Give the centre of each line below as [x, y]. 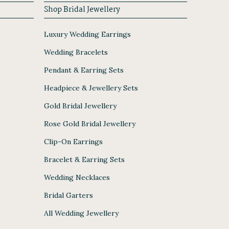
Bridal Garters [68, 196]
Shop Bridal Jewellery [82, 10]
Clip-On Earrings [73, 142]
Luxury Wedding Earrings [87, 35]
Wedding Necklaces [77, 178]
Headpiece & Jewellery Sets [91, 88]
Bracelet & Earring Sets [84, 160]
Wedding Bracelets [76, 52]
